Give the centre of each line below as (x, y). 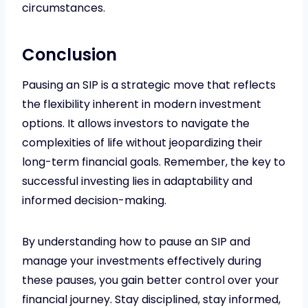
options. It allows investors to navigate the (136, 123)
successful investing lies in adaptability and (137, 181)
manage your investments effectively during (142, 261)
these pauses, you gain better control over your (151, 280)
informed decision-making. (94, 200)
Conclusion (69, 54)
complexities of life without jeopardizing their (142, 142)
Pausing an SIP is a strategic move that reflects (149, 85)
